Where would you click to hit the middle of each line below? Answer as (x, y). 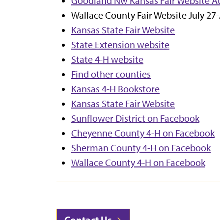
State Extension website (120, 44)
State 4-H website (107, 59)
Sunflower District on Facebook (135, 118)
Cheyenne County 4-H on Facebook (143, 133)
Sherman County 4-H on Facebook (141, 148)
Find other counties (111, 74)
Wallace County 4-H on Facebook (138, 162)
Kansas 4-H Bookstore (115, 89)
